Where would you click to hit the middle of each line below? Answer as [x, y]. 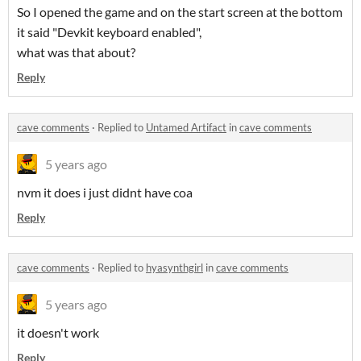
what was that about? [76, 52]
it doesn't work [58, 333]
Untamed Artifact [186, 128]
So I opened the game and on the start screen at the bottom [180, 12]
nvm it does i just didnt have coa [105, 193]
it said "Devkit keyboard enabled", [109, 32]
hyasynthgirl [174, 268]
